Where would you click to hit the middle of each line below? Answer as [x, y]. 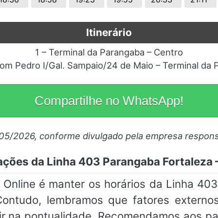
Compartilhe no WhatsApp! [109, 101]
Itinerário [109, 33]
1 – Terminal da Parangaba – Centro [109, 52]
